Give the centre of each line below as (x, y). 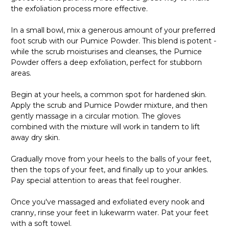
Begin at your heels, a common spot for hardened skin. (109, 94)
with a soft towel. (41, 223)
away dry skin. (35, 137)
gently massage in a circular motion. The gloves (96, 116)
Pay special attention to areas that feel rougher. (96, 180)
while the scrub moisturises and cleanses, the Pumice (106, 51)
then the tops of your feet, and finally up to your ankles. (109, 169)
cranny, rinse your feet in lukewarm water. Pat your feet (110, 212)
